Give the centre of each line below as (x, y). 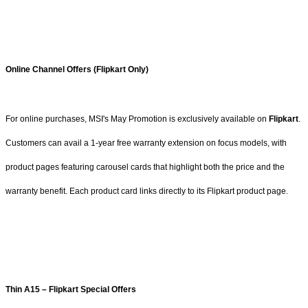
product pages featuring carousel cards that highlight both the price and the (145, 167)
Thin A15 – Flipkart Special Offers (71, 290)
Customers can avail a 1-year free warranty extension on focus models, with (146, 143)
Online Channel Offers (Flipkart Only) (77, 69)
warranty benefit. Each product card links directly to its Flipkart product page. (147, 191)
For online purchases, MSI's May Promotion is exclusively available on (137, 119)
